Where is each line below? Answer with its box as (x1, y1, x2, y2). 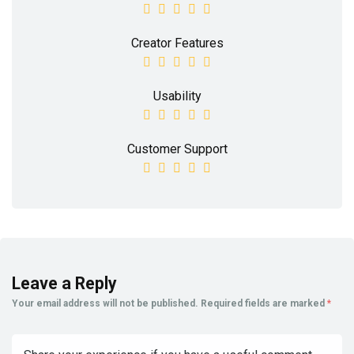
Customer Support (126, 141, 228, 157)
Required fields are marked (201, 298, 327, 310)
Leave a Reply (12, 273, 117, 294)
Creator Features (130, 36, 224, 51)
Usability (153, 88, 201, 104)
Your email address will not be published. (12, 298, 198, 310)
